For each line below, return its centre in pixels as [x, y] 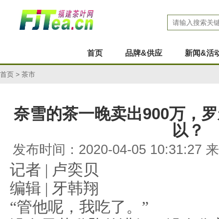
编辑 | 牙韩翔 [54, 188]
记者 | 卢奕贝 [54, 170]
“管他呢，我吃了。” [79, 207]
